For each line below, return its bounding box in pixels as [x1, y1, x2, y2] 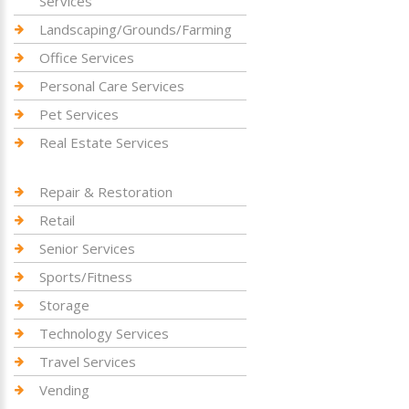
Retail [39, 210, 75, 229]
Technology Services [39, 323, 169, 342]
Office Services [39, 47, 134, 67]
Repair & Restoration [39, 182, 173, 201]
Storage [39, 295, 89, 314]
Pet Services [39, 104, 119, 123]
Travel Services [39, 351, 136, 371]
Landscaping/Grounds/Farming [39, 19, 232, 38]
